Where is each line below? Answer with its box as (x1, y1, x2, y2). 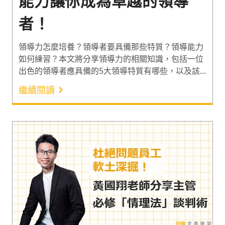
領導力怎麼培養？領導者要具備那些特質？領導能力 (19, 41, 203, 53)
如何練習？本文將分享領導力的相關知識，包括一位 (19, 53, 203, 65)
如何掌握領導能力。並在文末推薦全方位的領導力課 (19, 77, 203, 89)
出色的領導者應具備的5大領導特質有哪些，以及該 (19, 65, 200, 77)
